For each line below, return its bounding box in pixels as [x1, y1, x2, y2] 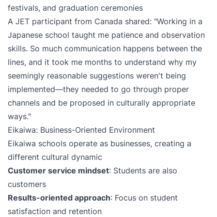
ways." [8, 111, 31, 121]
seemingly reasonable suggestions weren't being [8, 71, 186, 80]
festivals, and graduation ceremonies [8, 3, 143, 13]
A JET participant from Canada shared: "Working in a [8, 16, 202, 26]
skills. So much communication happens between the [8, 44, 202, 53]
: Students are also [109, 166, 177, 175]
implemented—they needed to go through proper [8, 84, 189, 94]
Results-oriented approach [8, 193, 110, 202]
